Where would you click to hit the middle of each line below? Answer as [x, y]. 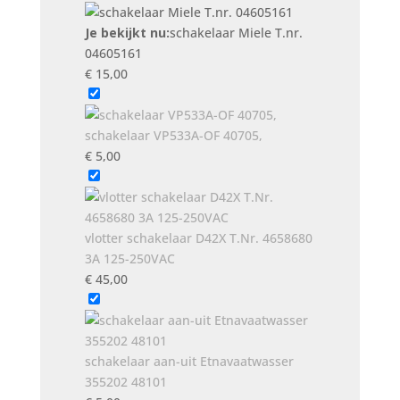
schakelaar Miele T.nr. [236, 33]
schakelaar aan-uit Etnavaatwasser [189, 361]
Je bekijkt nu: [127, 33]
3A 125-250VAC [129, 258]
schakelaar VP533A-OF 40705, [173, 135]
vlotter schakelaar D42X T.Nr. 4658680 [198, 238]
